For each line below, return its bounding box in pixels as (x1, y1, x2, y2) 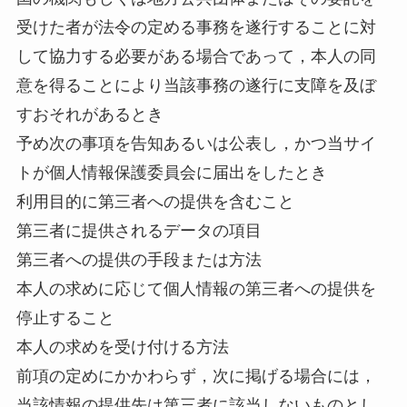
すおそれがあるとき (15, 105, 164, 124)
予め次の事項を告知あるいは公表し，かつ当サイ (15, 134, 376, 154)
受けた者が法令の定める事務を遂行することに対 (15, 18, 376, 37)
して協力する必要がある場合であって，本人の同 (15, 47, 376, 66)
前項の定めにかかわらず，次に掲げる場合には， (15, 367, 376, 386)
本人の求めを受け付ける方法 (15, 338, 229, 357)
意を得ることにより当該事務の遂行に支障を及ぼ (15, 76, 376, 95)
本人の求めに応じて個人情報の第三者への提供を (15, 280, 376, 299)
